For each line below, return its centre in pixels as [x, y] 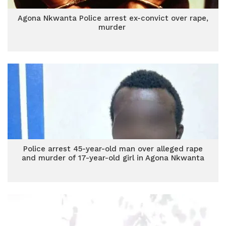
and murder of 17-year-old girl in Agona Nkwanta [113, 158]
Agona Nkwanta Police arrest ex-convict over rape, [113, 18]
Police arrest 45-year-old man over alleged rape [113, 149]
